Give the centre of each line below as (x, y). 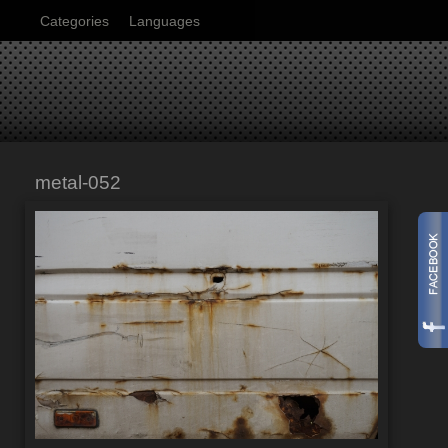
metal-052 (78, 182)
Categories (74, 21)
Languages (164, 21)
